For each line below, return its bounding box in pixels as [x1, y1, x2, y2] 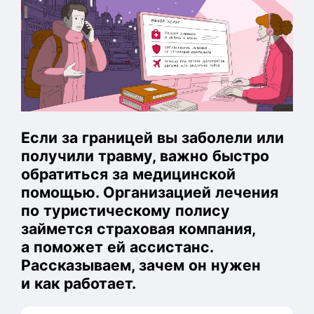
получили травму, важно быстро [21, 146, 269, 165]
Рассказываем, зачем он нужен [21, 256, 261, 274]
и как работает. [21, 274, 136, 292]
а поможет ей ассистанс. [21, 238, 213, 256]
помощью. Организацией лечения [21, 183, 278, 201]
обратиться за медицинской [21, 165, 235, 183]
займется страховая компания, [21, 219, 255, 238]
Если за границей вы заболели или [21, 128, 284, 146]
